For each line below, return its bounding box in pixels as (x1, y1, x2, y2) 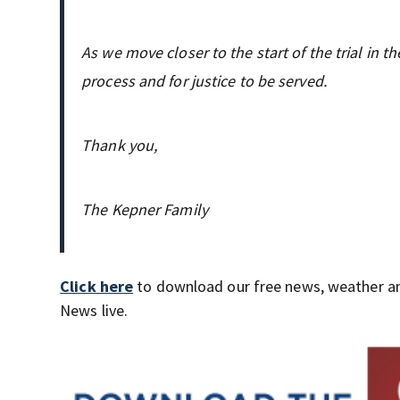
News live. (60, 299, 129, 321)
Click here (60, 275, 134, 296)
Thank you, (81, 134, 158, 155)
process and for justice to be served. (81, 70, 327, 91)
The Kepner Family (81, 198, 208, 220)
